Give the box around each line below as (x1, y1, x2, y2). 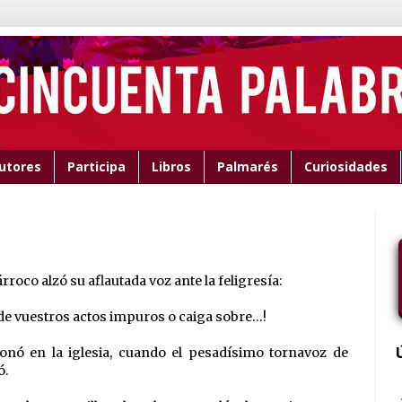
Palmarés (216, 158, 278, 176)
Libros (151, 158, 191, 176)
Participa (66, 158, 126, 176)
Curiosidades (303, 158, 388, 176)
